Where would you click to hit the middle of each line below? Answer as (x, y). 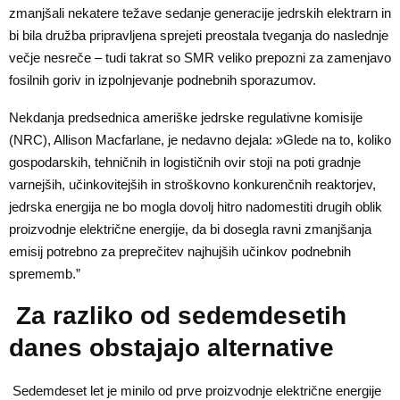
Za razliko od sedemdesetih (178, 316)
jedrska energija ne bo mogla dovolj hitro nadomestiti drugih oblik (196, 207)
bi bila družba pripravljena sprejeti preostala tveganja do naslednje (199, 36)
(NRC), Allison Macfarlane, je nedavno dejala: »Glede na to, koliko (200, 140)
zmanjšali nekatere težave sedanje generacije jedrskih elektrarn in (200, 13)
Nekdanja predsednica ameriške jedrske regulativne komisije (186, 118)
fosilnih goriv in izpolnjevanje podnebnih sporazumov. (162, 80)
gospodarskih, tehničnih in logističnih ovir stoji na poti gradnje (185, 162)
